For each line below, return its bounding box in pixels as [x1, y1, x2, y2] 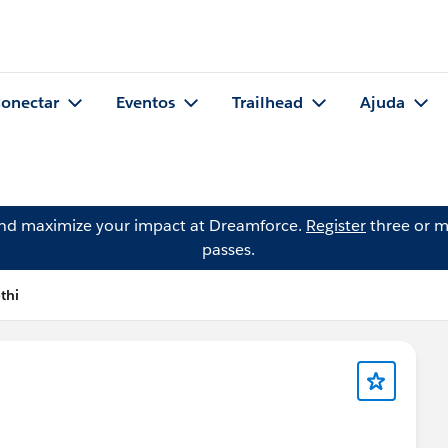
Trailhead [232, 92, 303, 114]
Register [306, 215, 366, 236]
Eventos [116, 92, 175, 114]
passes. [201, 239, 255, 260]
